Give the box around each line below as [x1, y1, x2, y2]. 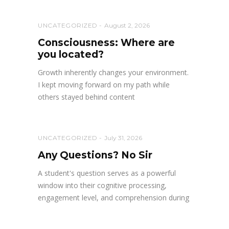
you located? [38, 49, 104, 61]
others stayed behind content [38, 92, 135, 102]
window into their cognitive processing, [38, 180, 167, 191]
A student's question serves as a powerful [38, 168, 176, 178]
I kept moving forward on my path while [38, 80, 170, 90]
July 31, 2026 [104, 134, 142, 142]
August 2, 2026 [104, 21, 150, 30]
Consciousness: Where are [38, 37, 175, 49]
